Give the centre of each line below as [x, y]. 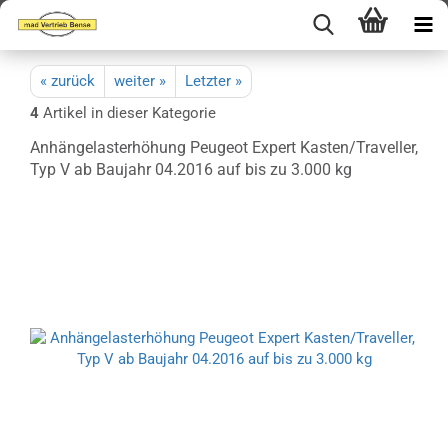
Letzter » [213, 81]
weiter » [140, 81]
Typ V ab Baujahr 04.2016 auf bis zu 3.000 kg [191, 169]
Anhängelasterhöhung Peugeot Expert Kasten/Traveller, [224, 147]
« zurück [67, 81]
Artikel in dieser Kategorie [127, 113]
